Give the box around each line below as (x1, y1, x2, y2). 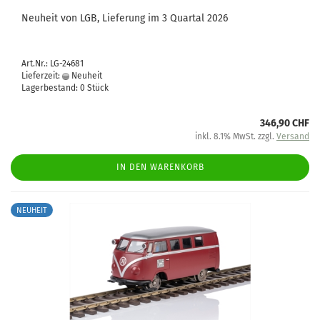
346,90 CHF (260, 117, 309, 129)
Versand (276, 131, 309, 141)
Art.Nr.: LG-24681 (21, 59, 84, 69)
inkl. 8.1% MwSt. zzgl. (195, 131, 276, 141)
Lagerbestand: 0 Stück (21, 83, 109, 93)
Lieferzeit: (21, 71, 62, 81)
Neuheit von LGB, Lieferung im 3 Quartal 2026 (21, 12, 228, 24)
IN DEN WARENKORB (116, 162, 204, 172)
